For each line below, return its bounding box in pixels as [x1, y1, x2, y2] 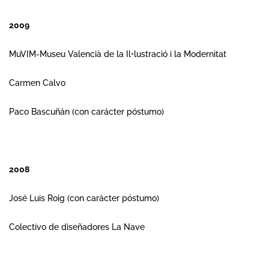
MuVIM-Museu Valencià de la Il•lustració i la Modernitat [9, 49, 226, 59]
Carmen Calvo [9, 78, 65, 88]
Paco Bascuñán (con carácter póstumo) [9, 107, 164, 116]
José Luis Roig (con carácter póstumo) [9, 193, 159, 203]
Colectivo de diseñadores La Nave [9, 222, 145, 232]
